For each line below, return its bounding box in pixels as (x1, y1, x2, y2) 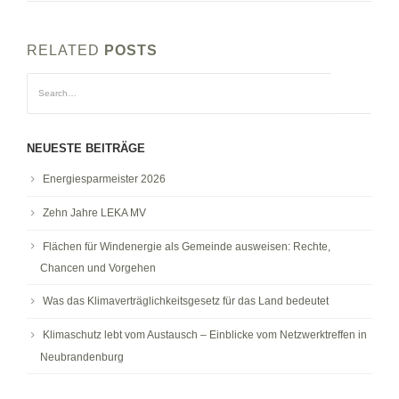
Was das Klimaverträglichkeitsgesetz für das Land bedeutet (43, 295, 329, 308)
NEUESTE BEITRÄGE (27, 141, 145, 155)
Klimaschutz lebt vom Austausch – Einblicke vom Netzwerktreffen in (43, 329, 367, 342)
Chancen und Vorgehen (40, 262, 156, 275)
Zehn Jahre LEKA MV (43, 206, 146, 219)
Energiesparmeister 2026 (43, 172, 166, 185)
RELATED (27, 42, 104, 58)
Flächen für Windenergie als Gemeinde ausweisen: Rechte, (43, 240, 330, 253)
